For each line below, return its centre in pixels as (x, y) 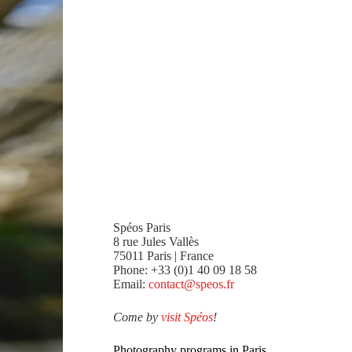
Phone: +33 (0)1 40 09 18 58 (185, 270)
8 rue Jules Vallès (156, 242)
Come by (137, 317)
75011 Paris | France (163, 256)
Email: (131, 284)
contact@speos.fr (191, 284)
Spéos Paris (142, 227)
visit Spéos (187, 317)
